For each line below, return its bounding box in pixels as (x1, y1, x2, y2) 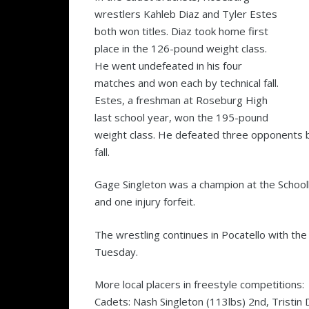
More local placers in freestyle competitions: (94, 277, 304, 291)
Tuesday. (94, 244, 138, 259)
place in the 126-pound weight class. (94, 41, 267, 55)
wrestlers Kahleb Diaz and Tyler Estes (94, 6, 277, 21)
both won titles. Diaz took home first (94, 23, 268, 38)
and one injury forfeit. (94, 195, 195, 208)
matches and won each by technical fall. (94, 75, 279, 90)
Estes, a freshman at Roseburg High (94, 92, 268, 107)
